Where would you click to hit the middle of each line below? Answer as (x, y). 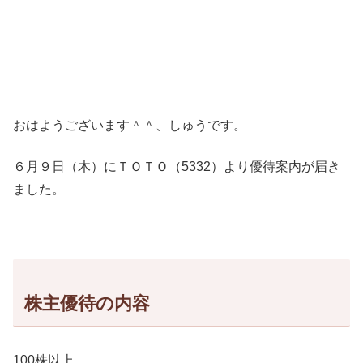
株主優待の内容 (87, 304)
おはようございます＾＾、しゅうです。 (130, 126)
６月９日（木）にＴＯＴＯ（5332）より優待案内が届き (177, 166)
